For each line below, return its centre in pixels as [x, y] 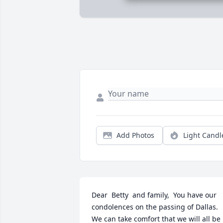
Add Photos [135, 135]
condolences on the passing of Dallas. [155, 207]
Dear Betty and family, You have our [154, 195]
